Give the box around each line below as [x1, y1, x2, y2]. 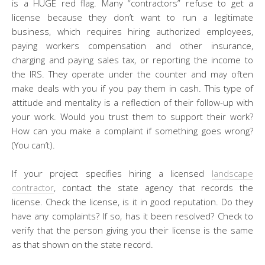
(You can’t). [12, 138, 55, 151]
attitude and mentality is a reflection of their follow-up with [12, 96, 253, 108]
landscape [212, 167, 253, 179]
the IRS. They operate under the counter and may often [12, 67, 253, 80]
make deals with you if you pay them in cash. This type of [12, 82, 253, 94]
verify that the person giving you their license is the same [12, 224, 253, 236]
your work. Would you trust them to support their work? [12, 110, 253, 122]
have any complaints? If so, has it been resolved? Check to [12, 209, 253, 222]
